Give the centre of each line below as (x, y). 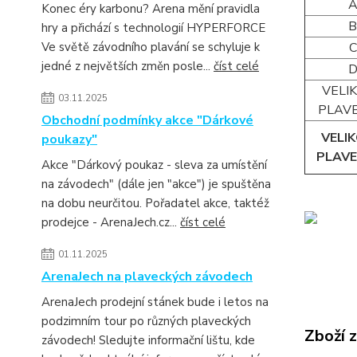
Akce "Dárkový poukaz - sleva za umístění (154, 165)
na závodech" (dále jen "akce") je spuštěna (156, 184)
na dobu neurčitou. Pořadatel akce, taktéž (155, 203)
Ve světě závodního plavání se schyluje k (151, 47)
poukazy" (69, 139)
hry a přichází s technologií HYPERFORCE (153, 27)
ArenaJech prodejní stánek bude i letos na (155, 302)
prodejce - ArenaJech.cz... (111, 222)
